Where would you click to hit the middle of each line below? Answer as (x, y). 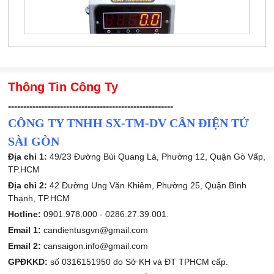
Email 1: (25, 230)
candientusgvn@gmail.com (96, 230)
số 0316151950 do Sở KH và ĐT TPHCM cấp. (138, 262)
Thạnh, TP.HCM (39, 198)
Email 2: (25, 246)
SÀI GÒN (34, 142)
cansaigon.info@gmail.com (96, 246)
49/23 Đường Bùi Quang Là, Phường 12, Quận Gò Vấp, (157, 157)
